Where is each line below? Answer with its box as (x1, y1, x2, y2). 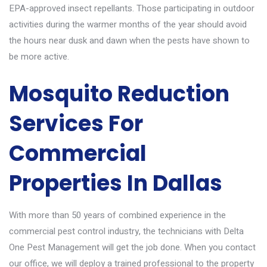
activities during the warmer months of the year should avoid (9, 18, 247, 31)
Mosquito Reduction (9, 79, 229, 109)
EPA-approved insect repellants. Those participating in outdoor (9, 2, 254, 15)
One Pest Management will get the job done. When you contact (9, 241, 256, 254)
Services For (9, 108, 143, 139)
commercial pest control (9, 225, 105, 238)
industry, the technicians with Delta (105, 225, 244, 238)
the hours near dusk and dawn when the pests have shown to (9, 34, 250, 47)
